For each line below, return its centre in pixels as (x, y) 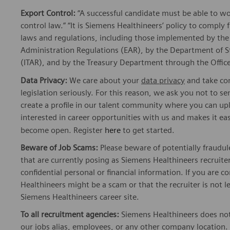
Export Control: (48, 13)
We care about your (104, 81)
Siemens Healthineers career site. (80, 197)
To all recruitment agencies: (70, 215)
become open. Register (63, 130)
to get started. (148, 130)
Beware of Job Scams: (60, 148)
